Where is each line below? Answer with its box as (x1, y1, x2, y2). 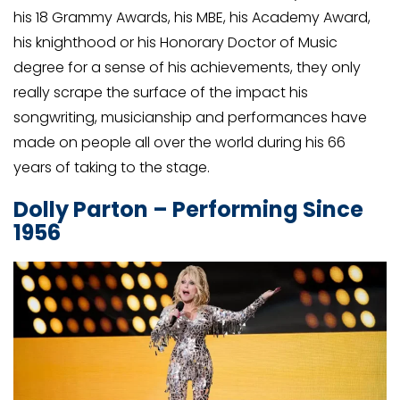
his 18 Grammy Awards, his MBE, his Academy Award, (13, 7, 371, 29)
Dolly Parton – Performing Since (13, 194, 363, 224)
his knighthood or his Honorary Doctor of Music (13, 32, 337, 54)
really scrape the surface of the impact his (13, 82, 308, 104)
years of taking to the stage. (13, 157, 210, 179)
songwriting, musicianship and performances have (13, 107, 367, 129)
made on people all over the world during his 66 (13, 132, 346, 154)
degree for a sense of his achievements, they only (13, 57, 361, 79)
